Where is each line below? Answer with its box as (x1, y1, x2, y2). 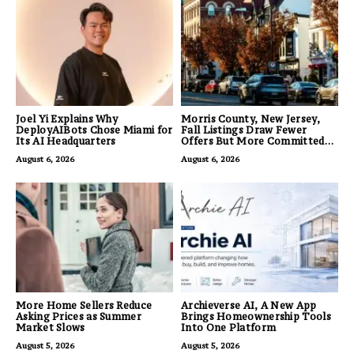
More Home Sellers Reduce (16, 299, 153, 312)
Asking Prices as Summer (16, 311, 141, 323)
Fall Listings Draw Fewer (181, 123, 307, 136)
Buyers (181, 145, 216, 158)
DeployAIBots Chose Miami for (16, 123, 173, 136)
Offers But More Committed (181, 134, 325, 147)
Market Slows (16, 322, 85, 334)
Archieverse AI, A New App (181, 299, 317, 312)
